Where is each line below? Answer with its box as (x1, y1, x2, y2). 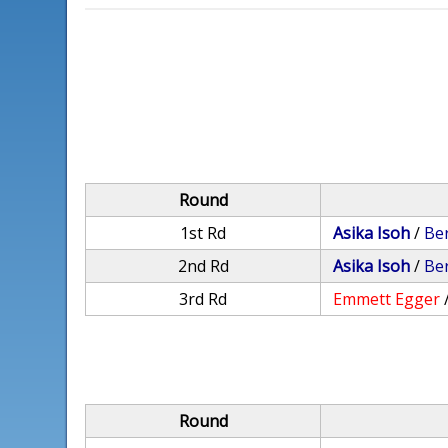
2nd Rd (177, 255, 229, 277)
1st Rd (180, 222, 227, 244)
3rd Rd (179, 288, 228, 310)
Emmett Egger (333, 288, 441, 310)
